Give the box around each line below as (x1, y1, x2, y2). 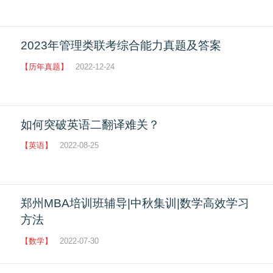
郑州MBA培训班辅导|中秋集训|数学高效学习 (21, 197, 250, 210)
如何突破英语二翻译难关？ (21, 118, 160, 131)
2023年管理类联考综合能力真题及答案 (21, 39, 222, 52)
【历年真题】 (21, 62, 69, 71)
